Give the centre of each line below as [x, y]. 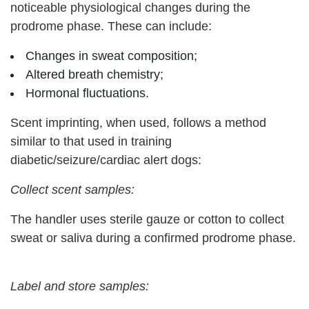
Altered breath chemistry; [94, 74]
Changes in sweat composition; [111, 56]
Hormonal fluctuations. [87, 93]
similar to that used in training [91, 141]
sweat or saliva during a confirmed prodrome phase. [153, 238]
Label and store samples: [80, 286]
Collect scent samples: [72, 189]
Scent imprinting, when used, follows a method [138, 122]
